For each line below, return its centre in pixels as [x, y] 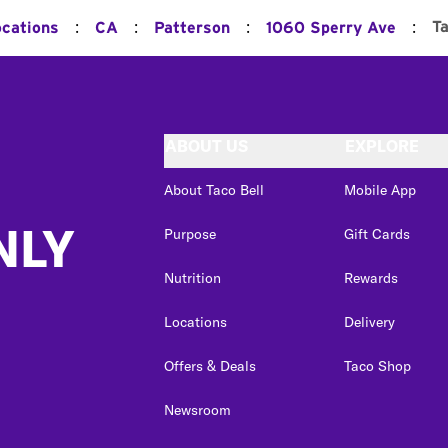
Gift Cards [377, 233]
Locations [195, 321]
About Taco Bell [214, 189]
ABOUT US [206, 145]
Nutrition [192, 277]
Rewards [371, 277]
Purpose [190, 233]
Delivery [369, 321]
